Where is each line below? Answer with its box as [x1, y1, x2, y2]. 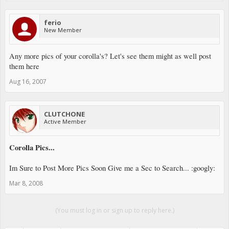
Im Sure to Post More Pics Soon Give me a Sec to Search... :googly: [9, 163, 215, 173]
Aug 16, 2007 [9, 77, 47, 86]
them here [9, 61, 39, 71]
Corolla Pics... [9, 142, 55, 153]
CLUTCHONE [44, 109, 85, 119]
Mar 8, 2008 [9, 178, 43, 188]
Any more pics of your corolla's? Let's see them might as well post [9, 51, 211, 61]
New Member [44, 26, 82, 34]
